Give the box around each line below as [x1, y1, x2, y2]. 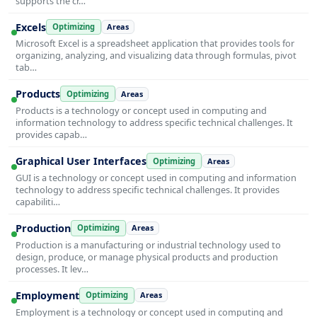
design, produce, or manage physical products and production [16, 250, 278, 263]
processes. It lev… [16, 262, 88, 275]
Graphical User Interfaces [16, 154, 146, 168]
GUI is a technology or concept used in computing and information [16, 171, 296, 185]
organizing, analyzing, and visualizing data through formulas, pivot [16, 49, 296, 62]
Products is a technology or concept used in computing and [16, 104, 267, 117]
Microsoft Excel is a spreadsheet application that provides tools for [16, 37, 294, 50]
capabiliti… [16, 195, 60, 209]
